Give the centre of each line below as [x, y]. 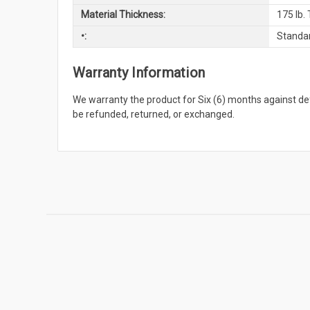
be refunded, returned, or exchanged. [154, 114]
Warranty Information [139, 72]
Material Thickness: [123, 15]
